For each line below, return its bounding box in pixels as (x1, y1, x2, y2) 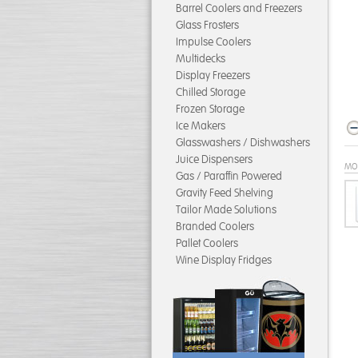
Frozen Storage (176, 102, 245, 116)
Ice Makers (176, 119, 225, 133)
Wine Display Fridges (176, 253, 272, 267)
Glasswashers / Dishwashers (176, 136, 310, 149)
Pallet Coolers (176, 237, 238, 250)
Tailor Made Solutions (176, 203, 276, 217)
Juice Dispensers (176, 153, 253, 166)
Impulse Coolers (176, 35, 251, 49)
